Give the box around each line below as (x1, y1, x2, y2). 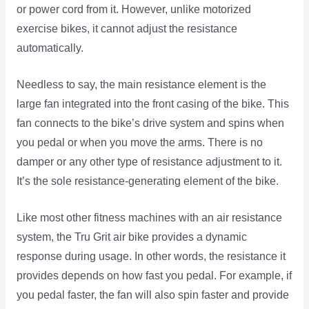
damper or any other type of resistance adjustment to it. (16, 155, 282, 168)
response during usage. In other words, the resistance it (16, 250, 286, 262)
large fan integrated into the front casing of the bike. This (16, 97, 289, 110)
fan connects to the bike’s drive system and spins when (16, 117, 284, 129)
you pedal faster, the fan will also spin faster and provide (16, 288, 289, 301)
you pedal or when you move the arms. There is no (16, 136, 263, 148)
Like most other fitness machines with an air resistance (16, 211, 282, 223)
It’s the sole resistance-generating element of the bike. (16, 175, 279, 187)
